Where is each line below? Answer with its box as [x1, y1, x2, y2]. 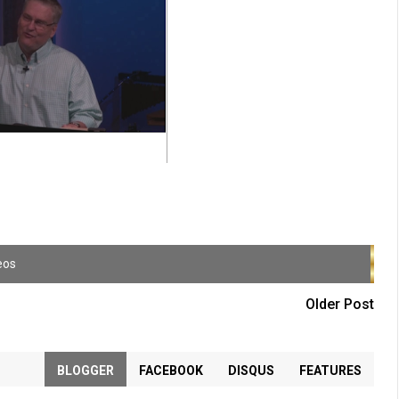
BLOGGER [53, 363, 117, 378]
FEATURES [296, 363, 364, 378]
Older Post [305, 296, 374, 313]
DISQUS [224, 363, 277, 378]
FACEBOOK [135, 363, 206, 378]
